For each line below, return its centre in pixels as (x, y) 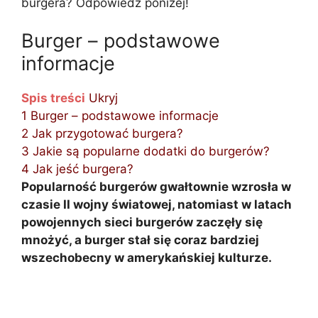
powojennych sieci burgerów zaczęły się (142, 223)
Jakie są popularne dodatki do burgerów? (151, 152)
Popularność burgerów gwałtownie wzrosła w (156, 187)
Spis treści (53, 98)
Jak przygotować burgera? (108, 134)
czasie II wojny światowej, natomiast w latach (157, 205)
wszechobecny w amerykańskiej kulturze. (147, 258)
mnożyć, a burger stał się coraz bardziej (140, 240)
